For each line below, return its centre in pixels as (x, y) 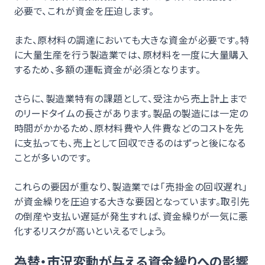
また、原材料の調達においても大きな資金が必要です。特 (132, 39)
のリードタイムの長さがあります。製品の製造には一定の (131, 113)
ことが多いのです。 (53, 157)
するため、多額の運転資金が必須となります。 (108, 69)
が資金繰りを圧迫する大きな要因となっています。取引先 (132, 201)
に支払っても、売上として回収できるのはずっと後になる (130, 142)
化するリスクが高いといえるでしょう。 (91, 230)
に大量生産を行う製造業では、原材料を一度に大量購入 (132, 54)
